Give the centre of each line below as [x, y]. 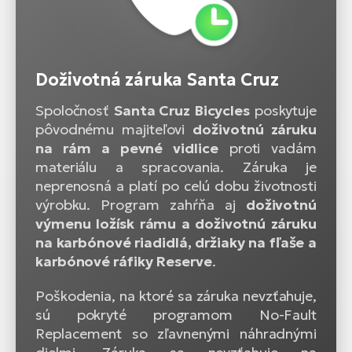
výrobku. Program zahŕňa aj [141, 204]
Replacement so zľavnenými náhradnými [176, 333]
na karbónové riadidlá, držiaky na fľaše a [176, 242]
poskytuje [283, 110]
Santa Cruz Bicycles [181, 110]
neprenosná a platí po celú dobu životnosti [176, 185]
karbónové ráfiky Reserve [124, 261]
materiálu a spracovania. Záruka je [176, 167]
